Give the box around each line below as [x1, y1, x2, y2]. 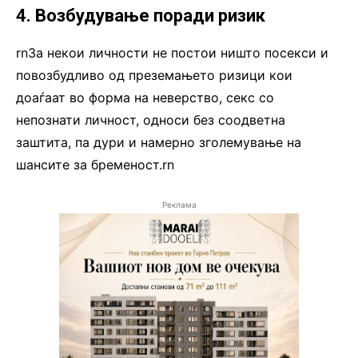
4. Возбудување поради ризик [16, 6, 265, 26]
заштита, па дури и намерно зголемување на [16, 134, 301, 151]
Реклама [161, 200, 197, 210]
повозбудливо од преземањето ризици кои [16, 67, 292, 84]
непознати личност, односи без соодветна [16, 112, 285, 129]
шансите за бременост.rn [16, 157, 174, 173]
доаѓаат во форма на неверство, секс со [16, 89, 274, 106]
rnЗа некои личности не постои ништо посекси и [16, 45, 328, 62]
